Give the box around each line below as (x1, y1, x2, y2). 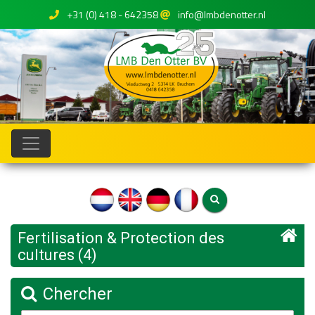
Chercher (39, 284, 112, 304)
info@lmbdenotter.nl (178, 7, 266, 22)
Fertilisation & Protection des (18, 229, 224, 247)
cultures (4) (18, 246, 97, 264)
